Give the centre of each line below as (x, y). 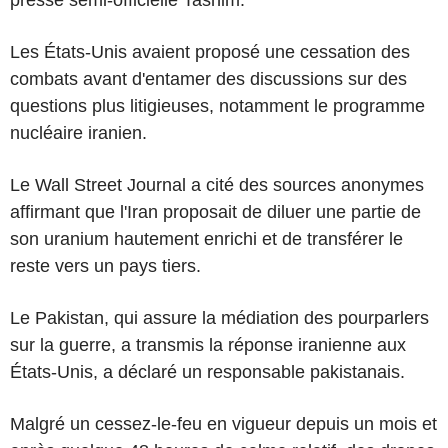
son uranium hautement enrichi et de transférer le (206, 238)
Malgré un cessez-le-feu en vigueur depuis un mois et (223, 423)
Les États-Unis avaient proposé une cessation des (210, 51)
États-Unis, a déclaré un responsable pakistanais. (207, 371)
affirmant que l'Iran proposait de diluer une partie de (215, 211)
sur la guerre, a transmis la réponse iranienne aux (208, 344)
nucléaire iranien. (78, 132)
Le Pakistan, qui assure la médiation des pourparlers (219, 317)
